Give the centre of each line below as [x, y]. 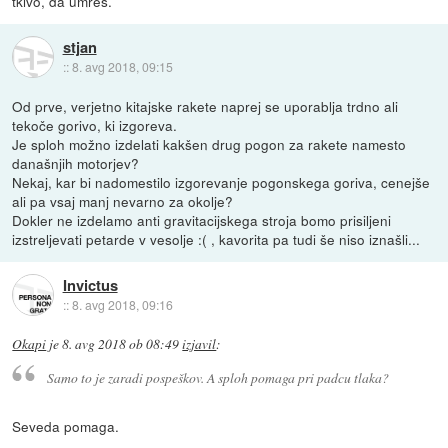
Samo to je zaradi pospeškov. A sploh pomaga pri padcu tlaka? [217, 377]
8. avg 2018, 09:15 [122, 66]
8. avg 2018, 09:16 [122, 304]
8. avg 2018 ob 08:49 [121, 344]
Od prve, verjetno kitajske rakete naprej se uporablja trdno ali [205, 106]
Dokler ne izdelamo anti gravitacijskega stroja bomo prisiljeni [202, 220]
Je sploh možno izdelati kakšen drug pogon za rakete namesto [209, 144]
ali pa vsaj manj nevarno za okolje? [123, 201]
